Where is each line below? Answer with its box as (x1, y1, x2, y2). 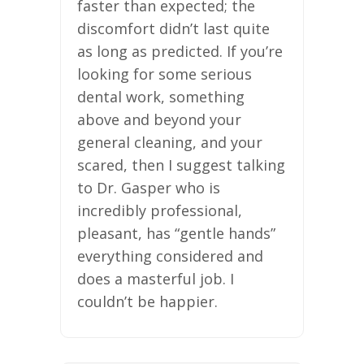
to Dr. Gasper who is (77, 177, 220, 197)
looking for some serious (77, 63, 252, 84)
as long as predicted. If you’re (77, 41, 283, 61)
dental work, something (77, 86, 245, 106)
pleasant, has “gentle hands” (77, 223, 275, 243)
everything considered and (77, 245, 263, 266)
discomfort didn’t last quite (77, 18, 270, 38)
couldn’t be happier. (77, 291, 218, 311)
